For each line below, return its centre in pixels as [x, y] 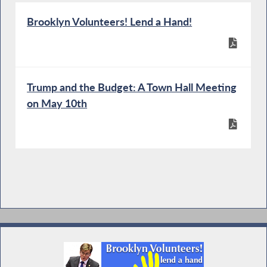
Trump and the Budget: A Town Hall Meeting [132, 87]
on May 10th [57, 103]
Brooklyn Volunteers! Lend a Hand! [110, 22]
